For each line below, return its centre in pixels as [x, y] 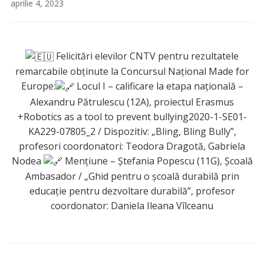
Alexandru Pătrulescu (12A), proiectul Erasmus [132, 102]
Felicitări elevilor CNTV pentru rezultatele [146, 56]
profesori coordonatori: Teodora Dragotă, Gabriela [132, 146]
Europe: [38, 86]
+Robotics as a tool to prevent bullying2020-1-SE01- [132, 116]
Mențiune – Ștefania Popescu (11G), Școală [157, 161]
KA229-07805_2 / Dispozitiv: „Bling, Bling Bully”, [132, 131]
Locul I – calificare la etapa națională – [159, 86]
